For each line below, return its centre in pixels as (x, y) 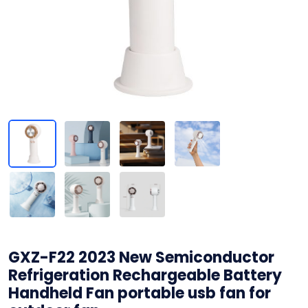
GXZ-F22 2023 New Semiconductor (141, 257)
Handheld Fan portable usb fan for (140, 293)
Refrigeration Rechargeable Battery (145, 275)
